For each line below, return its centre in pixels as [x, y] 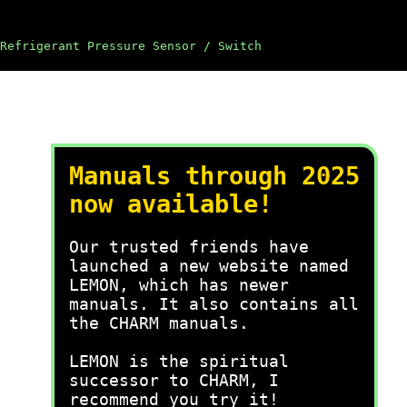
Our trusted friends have [189, 247]
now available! [171, 204]
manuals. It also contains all [214, 304]
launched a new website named [209, 266]
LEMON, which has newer [179, 285]
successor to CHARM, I [174, 380]
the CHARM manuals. [159, 323]
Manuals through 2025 [214, 176]
